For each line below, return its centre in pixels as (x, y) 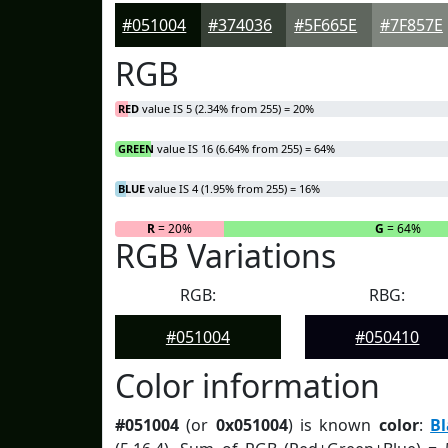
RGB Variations (225, 255)
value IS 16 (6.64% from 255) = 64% (244, 148)
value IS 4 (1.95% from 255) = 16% (232, 188)
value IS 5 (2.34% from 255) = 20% (226, 108)
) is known (333, 425)
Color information (247, 385)
